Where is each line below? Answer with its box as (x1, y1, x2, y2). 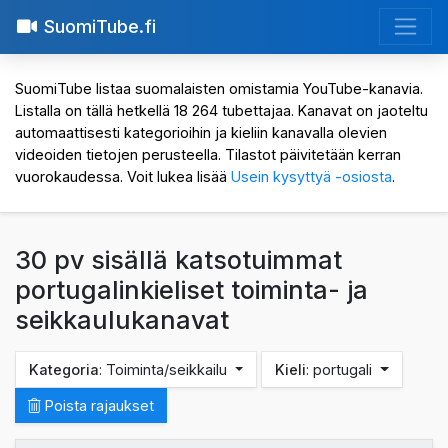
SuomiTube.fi (43, 16, 156, 38)
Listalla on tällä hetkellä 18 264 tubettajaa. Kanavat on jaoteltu (15, 102, 428, 120)
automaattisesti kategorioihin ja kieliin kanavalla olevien (15, 124, 387, 142)
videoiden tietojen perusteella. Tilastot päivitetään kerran (15, 146, 401, 164)
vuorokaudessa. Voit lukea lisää (15, 168, 231, 186)
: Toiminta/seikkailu (99, 361, 231, 379)
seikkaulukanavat (15, 305, 229, 336)
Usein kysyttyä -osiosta (231, 168, 392, 186)
